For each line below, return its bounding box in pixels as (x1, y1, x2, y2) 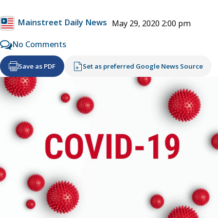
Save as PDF (18, 61, 55, 71)
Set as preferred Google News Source (83, 61, 203, 71)
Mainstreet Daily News (18, 17, 107, 28)
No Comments (12, 38, 66, 50)
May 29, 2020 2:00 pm (112, 18, 191, 29)
